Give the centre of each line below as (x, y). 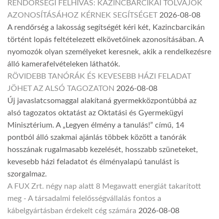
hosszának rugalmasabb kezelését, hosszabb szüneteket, (103, 150)
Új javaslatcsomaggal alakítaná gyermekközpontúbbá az (102, 101)
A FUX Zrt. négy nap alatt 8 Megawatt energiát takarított (104, 186)
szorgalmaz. (27, 174)
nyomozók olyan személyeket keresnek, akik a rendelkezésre (109, 52)
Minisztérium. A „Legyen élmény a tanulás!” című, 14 (96, 125)
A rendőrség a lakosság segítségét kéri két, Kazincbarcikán (106, 28)
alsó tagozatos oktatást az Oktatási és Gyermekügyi (95, 113)
